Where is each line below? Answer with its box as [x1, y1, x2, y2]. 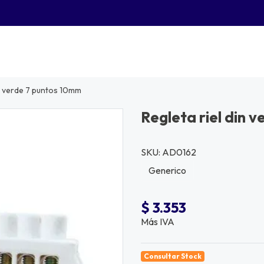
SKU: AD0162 [141, 146, 196, 159]
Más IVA [141, 216, 174, 228]
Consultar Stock [143, 252, 202, 261]
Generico [148, 164, 186, 177]
